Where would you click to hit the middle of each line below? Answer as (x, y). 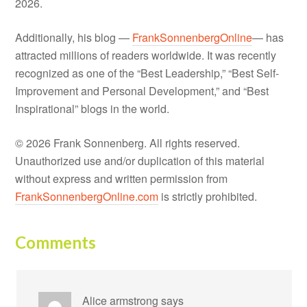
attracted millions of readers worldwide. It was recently (146, 55)
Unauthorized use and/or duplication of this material (140, 160)
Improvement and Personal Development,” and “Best (142, 90)
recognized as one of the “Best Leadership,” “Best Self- (147, 73)
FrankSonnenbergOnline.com (87, 196)
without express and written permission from (122, 178)
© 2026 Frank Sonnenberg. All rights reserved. (128, 143)
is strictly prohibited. (208, 196)
